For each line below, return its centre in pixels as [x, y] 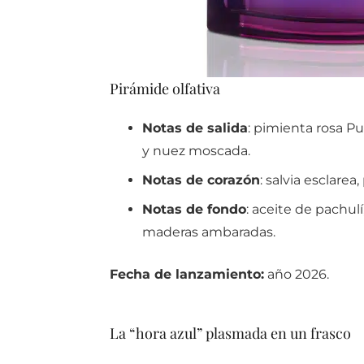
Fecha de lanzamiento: [186, 275]
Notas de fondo [194, 210]
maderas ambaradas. [208, 232]
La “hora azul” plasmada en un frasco [230, 334]
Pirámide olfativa [165, 89]
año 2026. [296, 275]
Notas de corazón [201, 180]
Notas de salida [195, 128]
